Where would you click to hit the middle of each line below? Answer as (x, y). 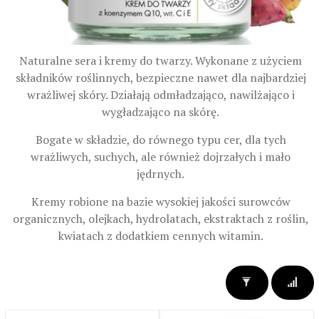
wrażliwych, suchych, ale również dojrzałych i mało (161, 157)
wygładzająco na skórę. (161, 112)
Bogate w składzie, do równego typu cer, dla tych (161, 140)
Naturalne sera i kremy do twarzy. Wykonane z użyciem (161, 61)
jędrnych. (161, 174)
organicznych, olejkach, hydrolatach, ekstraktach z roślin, (161, 219)
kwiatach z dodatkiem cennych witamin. (161, 236)
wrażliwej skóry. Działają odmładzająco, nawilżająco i (161, 95)
